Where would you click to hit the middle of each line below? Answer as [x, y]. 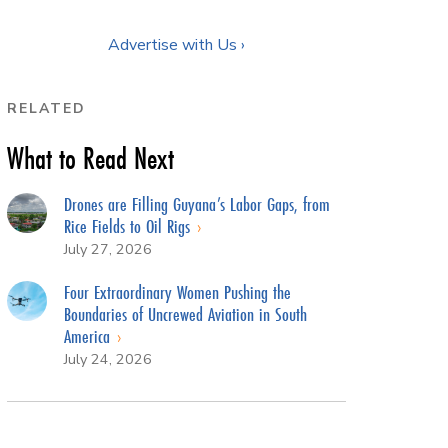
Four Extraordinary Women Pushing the [177, 291]
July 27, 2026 [107, 248]
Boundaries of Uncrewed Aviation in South [185, 313]
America [89, 335]
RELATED [46, 108]
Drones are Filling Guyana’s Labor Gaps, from [196, 203]
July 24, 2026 [107, 358]
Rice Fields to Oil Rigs [129, 225]
